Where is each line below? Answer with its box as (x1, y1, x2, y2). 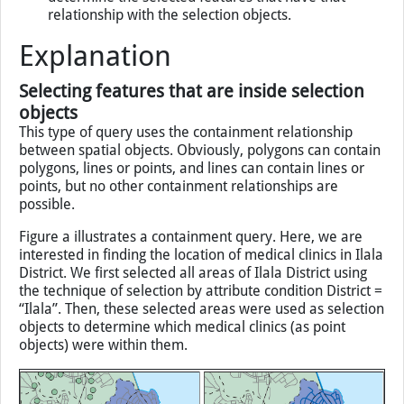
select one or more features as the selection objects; (48, 32, 380, 50)
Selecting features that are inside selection (19, 179, 364, 200)
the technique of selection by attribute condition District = (19, 381, 382, 398)
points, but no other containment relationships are (19, 276, 338, 293)
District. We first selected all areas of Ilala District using (19, 363, 367, 380)
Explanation (19, 137, 171, 171)
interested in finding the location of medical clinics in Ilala (19, 344, 383, 362)
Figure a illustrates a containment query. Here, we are (19, 326, 363, 344)
